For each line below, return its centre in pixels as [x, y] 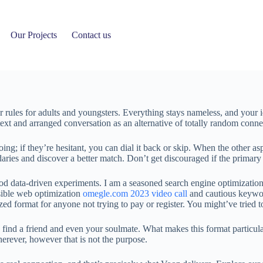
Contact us [92, 35]
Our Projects [34, 35]
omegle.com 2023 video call [135, 193]
